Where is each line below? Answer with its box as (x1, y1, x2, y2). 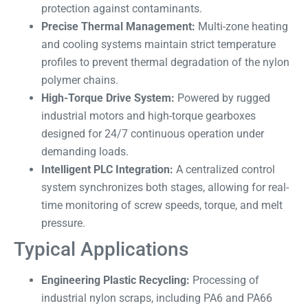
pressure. (41, 216, 85, 230)
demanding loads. (41, 144, 129, 158)
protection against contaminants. (41, 1, 202, 15)
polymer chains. (41, 73, 118, 87)
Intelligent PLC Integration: (41, 162, 173, 176)
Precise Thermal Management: (41, 19, 195, 33)
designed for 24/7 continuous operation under (41, 126, 264, 140)
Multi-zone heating (195, 19, 288, 33)
